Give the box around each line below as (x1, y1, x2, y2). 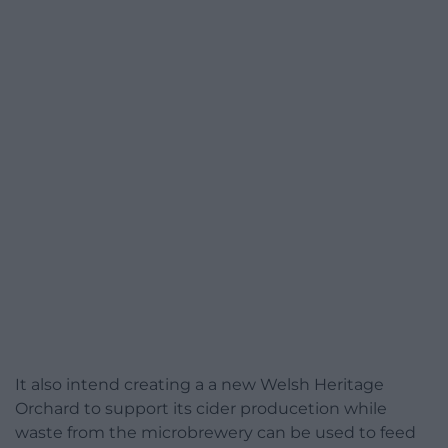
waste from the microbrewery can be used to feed (15, 423, 416, 443)
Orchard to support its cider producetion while (15, 399, 387, 419)
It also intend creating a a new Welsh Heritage (15, 375, 384, 395)
